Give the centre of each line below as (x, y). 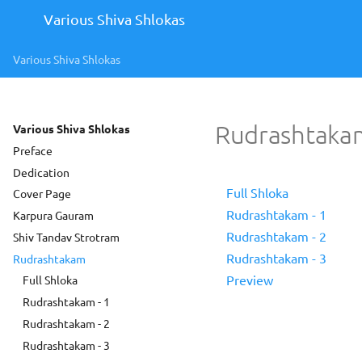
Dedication (41, 172)
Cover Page (42, 194)
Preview (250, 280)
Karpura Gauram (53, 215)
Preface (33, 150)
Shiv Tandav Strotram (66, 236)
